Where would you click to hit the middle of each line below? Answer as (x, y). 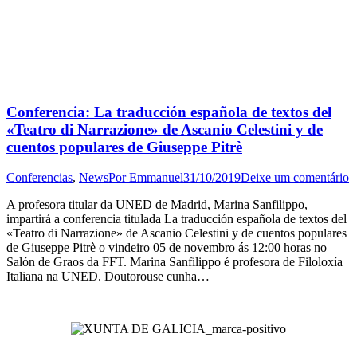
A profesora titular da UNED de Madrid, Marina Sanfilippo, (157, 205)
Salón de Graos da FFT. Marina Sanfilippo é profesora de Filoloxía (175, 262)
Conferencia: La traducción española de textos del (169, 112)
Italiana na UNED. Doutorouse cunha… (108, 277)
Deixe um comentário (295, 178)
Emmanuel (156, 178)
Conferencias (39, 178)
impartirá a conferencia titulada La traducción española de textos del (177, 219)
